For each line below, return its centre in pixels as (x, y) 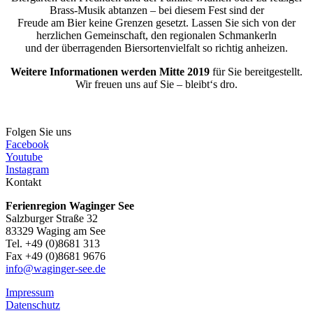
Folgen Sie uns (38, 131)
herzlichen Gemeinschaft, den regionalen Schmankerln (156, 35)
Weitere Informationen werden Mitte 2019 (110, 71)
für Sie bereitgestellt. (256, 71)
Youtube (24, 156)
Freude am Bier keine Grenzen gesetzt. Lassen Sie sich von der (156, 22)
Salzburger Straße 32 (52, 218)
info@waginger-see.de (56, 268)
